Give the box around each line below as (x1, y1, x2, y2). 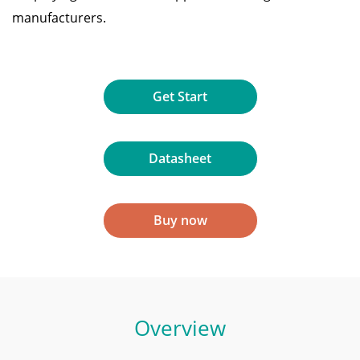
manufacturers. (12, 9, 106, 27)
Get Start (153, 88, 207, 106)
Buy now (153, 211, 207, 230)
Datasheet (149, 149, 211, 168)
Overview (134, 313, 226, 343)
